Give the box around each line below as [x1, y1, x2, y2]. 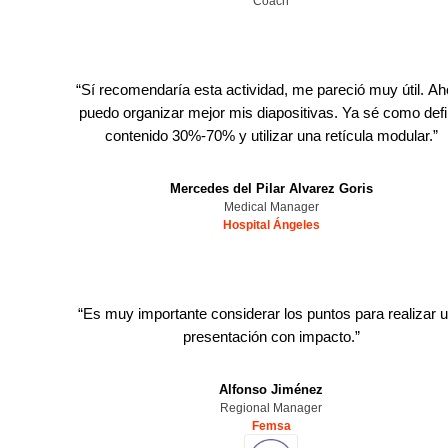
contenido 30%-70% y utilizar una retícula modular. [104, 127, 433, 144]
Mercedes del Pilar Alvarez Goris [169, 181, 373, 196]
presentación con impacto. [182, 328, 355, 345]
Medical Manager [223, 200, 319, 214]
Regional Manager [220, 401, 323, 415]
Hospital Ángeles [222, 218, 320, 232]
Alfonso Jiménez [219, 382, 324, 397]
